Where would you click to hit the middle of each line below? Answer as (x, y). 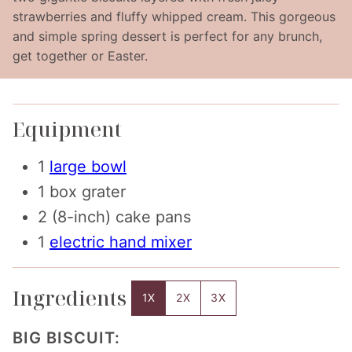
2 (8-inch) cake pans (114, 216)
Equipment (67, 128)
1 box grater (82, 191)
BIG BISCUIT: (66, 337)
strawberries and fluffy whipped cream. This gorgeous (174, 16)
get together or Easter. (80, 55)
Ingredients (72, 297)
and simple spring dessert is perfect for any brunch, (167, 36)
